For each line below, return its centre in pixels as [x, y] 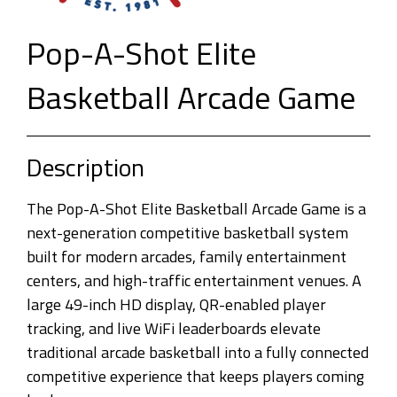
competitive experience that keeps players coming [195, 376]
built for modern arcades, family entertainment [187, 256]
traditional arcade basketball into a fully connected [198, 352]
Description [86, 167]
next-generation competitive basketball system [187, 232]
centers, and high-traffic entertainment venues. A [194, 280]
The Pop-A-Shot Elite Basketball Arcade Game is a [196, 208]
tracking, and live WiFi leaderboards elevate [174, 328]
